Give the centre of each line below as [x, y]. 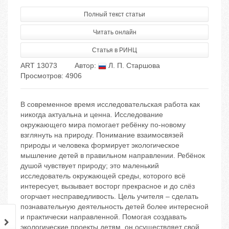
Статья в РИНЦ [114, 50]
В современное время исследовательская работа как [110, 105]
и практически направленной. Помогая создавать [104, 217]
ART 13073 [39, 66]
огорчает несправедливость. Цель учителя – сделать [109, 197]
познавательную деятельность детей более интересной [114, 207]
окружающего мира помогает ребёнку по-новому [103, 125]
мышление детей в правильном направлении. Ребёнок [113, 156]
